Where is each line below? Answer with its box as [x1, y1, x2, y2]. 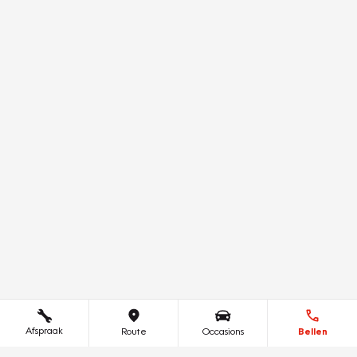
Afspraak [25, 324, 63, 336]
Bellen [297, 325, 328, 337]
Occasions [202, 325, 244, 337]
